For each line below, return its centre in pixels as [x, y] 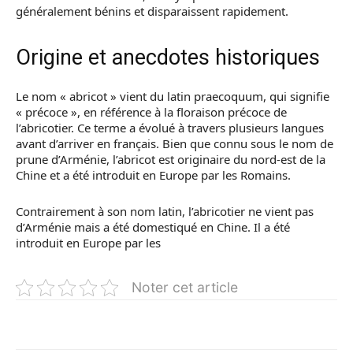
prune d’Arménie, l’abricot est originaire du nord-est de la [171, 159]
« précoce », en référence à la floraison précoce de [151, 112]
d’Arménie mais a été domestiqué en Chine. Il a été [153, 227]
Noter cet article [185, 287]
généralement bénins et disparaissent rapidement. [152, 11]
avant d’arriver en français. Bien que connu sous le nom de [175, 143]
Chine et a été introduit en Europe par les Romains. [153, 175]
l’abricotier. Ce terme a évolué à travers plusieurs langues [170, 128]
